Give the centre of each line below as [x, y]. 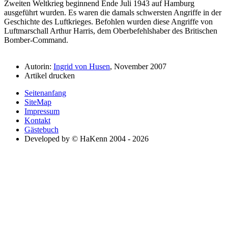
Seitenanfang [45, 93]
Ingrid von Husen [82, 67]
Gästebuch [41, 130]
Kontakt [37, 121]
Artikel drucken [50, 76]
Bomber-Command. [36, 40]
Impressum [42, 111]
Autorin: [39, 67]
